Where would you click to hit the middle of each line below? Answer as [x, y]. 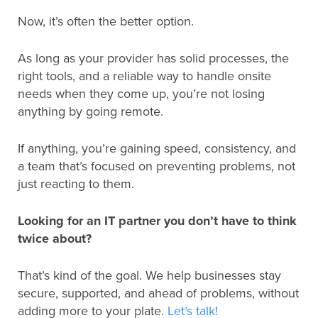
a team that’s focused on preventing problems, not [157, 166]
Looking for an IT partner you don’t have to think [157, 221]
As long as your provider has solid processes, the [153, 58]
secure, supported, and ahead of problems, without [158, 293]
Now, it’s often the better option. [106, 21]
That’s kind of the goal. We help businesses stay [149, 275]
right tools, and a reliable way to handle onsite [144, 76]
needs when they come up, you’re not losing [141, 94]
